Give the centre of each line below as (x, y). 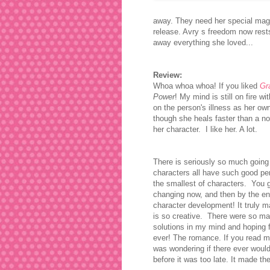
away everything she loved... (203, 42)
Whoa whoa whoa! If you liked (206, 86)
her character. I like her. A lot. (206, 129)
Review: (168, 75)
